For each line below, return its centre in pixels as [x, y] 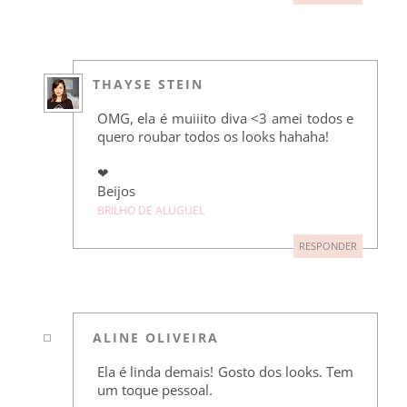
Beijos [116, 190]
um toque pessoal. [154, 389]
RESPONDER [328, 246]
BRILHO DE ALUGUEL [150, 210]
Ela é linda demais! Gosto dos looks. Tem [225, 371]
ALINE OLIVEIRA [156, 337]
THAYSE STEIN [149, 84]
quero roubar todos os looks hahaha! [213, 136]
